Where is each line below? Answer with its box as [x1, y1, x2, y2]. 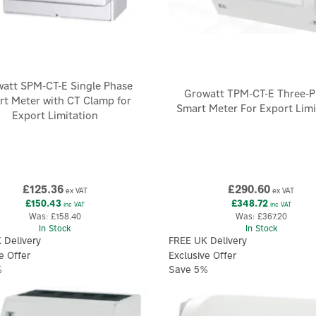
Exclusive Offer [168, 248, 236, 262]
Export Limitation [11, 108, 98, 122]
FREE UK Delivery [168, 234, 247, 248]
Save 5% [168, 262, 208, 276]
